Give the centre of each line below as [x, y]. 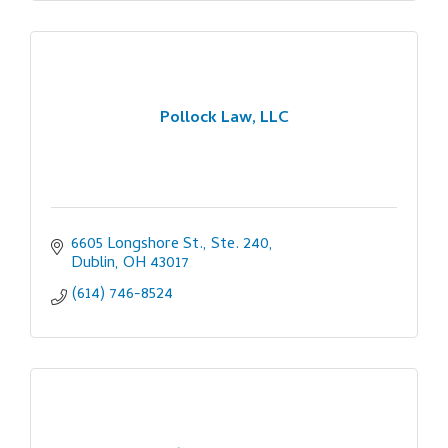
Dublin [93, 263]
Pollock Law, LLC [224, 119]
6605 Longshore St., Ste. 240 [170, 244]
